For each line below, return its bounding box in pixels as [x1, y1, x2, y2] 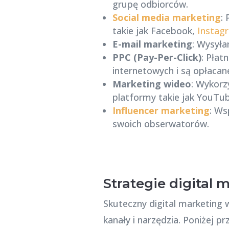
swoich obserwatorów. [112, 117, 209, 130]
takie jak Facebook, [112, 24, 197, 37]
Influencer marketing [112, 104, 210, 117]
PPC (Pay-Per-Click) [112, 51, 201, 63]
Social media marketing [112, 11, 221, 24]
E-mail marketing [112, 37, 192, 50]
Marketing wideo [112, 77, 191, 90]
